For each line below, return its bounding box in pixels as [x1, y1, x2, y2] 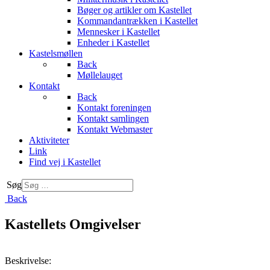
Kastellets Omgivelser [5, 216, 141, 232]
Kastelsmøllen [29, 48, 83, 58]
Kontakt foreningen [77, 102, 151, 113]
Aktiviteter [29, 135, 69, 145]
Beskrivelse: [5, 255, 51, 266]
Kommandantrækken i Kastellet [77, 16, 198, 26]
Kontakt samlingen [77, 113, 149, 124]
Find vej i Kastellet [29, 157, 101, 167]
